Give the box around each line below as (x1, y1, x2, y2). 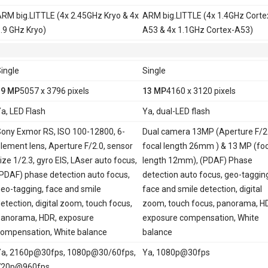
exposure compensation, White (142, 212, 259, 223)
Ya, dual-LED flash (142, 106, 210, 116)
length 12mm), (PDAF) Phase (142, 155, 252, 165)
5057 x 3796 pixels (19, 86, 89, 96)
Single (142, 65, 166, 75)
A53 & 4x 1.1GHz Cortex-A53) (142, 25, 253, 35)
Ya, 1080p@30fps (142, 247, 210, 257)
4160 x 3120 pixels (166, 86, 236, 96)
